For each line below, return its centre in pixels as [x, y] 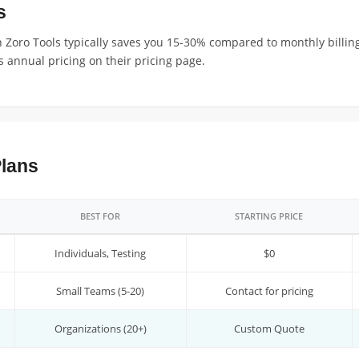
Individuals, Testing [100, 253]
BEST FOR [100, 216]
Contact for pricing [269, 291]
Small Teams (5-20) [100, 291]
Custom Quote [269, 329]
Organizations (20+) [100, 329]
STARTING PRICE [268, 216]
